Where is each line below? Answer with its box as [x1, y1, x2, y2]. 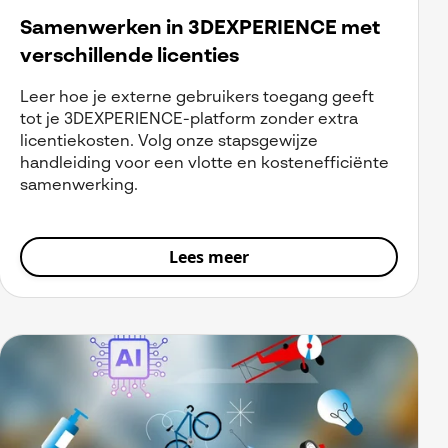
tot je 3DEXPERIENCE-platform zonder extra [20, 112, 358, 129]
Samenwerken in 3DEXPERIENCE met [20, 19, 380, 40]
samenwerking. [20, 178, 138, 195]
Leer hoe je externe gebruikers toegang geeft [20, 90, 374, 107]
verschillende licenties [20, 47, 239, 68]
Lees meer [169, 246, 249, 269]
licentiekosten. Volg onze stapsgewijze [20, 134, 318, 151]
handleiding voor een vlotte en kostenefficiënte [20, 156, 389, 173]
